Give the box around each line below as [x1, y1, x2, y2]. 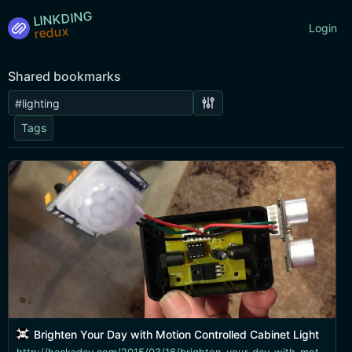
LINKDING [32, 7, 93, 29]
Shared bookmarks [8, 68, 121, 84]
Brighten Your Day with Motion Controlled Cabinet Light [34, 328, 319, 341]
